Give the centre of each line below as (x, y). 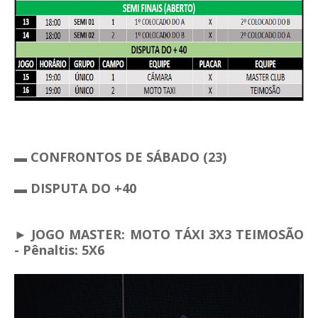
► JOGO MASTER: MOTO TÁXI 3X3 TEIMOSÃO (159, 235)
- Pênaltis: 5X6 (59, 250)
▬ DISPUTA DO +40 (77, 188)
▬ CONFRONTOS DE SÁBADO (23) (120, 157)
